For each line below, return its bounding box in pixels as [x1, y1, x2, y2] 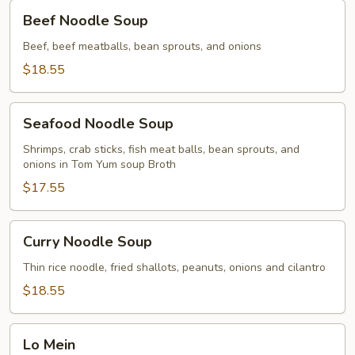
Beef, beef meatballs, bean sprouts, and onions [23, 39, 261, 54]
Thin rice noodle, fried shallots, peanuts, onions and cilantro [23, 260, 326, 275]
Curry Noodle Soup [23, 232, 152, 251]
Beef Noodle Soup [23, 11, 148, 30]
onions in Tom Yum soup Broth [23, 157, 176, 172]
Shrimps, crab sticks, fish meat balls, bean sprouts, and [23, 142, 300, 157]
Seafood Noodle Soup [23, 114, 174, 133]
